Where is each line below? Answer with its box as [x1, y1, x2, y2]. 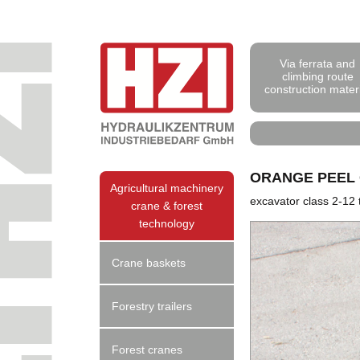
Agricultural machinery [110, 182, 224, 194]
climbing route [281, 69, 354, 83]
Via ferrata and [280, 56, 356, 70]
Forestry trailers [112, 300, 193, 313]
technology [139, 217, 195, 230]
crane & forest [131, 199, 203, 212]
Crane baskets [112, 256, 186, 269]
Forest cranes [112, 343, 183, 356]
